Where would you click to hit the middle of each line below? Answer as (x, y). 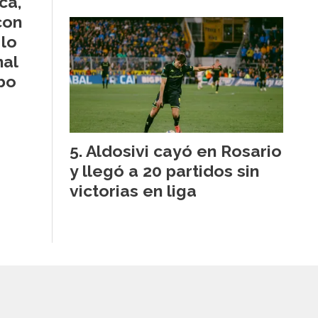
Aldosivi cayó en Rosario (184, 150)
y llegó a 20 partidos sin (164, 170)
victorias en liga (133, 190)
